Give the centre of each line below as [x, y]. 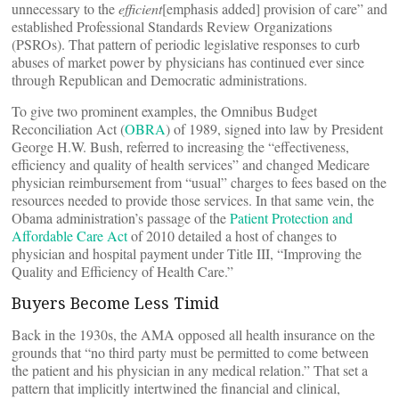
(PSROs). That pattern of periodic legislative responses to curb [186, 44]
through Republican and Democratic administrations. [159, 80]
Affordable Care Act [69, 236]
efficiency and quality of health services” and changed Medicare [191, 164]
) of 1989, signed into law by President [274, 129]
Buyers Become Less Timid [115, 303]
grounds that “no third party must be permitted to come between [190, 352]
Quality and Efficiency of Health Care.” [122, 271]
